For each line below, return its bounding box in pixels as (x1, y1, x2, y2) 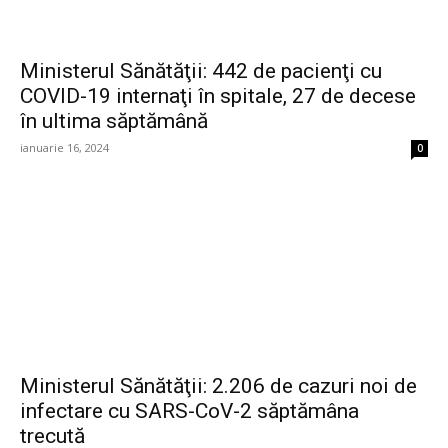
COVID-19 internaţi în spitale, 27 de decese (20, 84, 416, 109)
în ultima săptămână (20, 109, 208, 134)
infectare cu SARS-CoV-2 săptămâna (20, 399, 359, 424)
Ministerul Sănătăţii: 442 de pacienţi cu (20, 59, 382, 84)
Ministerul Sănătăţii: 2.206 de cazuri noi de (20, 374, 417, 399)
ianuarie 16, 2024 (20, 140, 109, 156)
